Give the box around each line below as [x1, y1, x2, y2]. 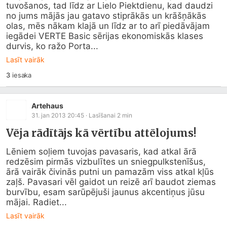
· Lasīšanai [84, 111, 117, 119]
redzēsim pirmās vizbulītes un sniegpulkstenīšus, [6, 157, 206, 167]
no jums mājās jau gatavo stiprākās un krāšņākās [6, 11, 206, 21]
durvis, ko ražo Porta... [6, 41, 98, 51]
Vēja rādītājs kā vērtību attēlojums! [6, 126, 197, 140]
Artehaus [31, 101, 63, 110]
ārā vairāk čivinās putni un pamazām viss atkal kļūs [6, 167, 214, 177]
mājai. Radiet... [6, 197, 67, 207]
